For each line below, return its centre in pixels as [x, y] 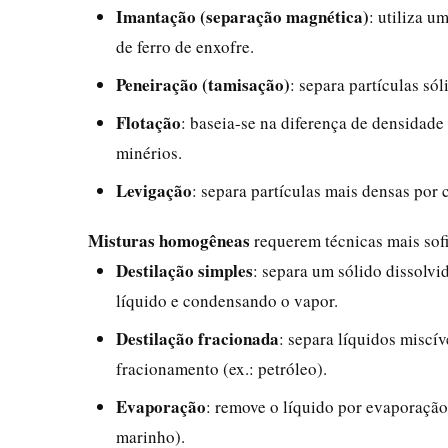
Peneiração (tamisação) [203, 84]
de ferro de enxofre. [185, 46]
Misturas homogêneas [169, 240]
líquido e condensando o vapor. [227, 300]
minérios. [149, 152]
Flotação [148, 122]
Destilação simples [184, 270]
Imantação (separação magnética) [242, 16]
